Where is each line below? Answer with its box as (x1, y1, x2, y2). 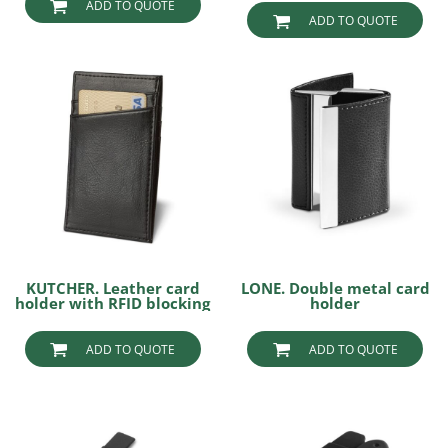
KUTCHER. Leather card (25, 277, 200, 298)
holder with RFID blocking (15, 292, 211, 313)
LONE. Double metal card (240, 277, 430, 298)
